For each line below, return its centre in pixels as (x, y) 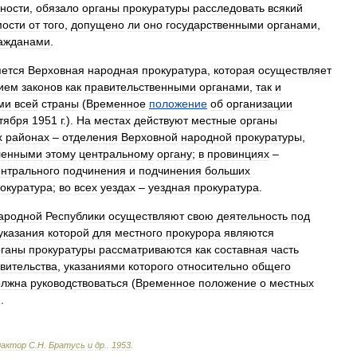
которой (69, 233)
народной (206, 137)
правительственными (140, 87)
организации (259, 104)
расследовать (229, 8)
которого (151, 266)
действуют (161, 120)
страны (60, 104)
